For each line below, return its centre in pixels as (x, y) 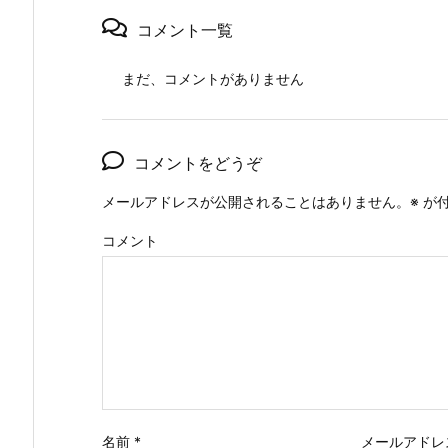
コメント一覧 (185, 30)
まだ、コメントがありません (213, 79)
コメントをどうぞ (198, 163)
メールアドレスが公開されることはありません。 (256, 202)
